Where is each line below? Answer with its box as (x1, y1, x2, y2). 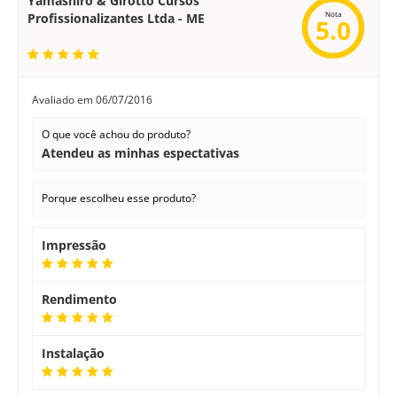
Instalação (42, 345, 105, 362)
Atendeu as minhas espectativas (42, 144, 239, 161)
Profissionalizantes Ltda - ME (27, 10, 205, 27)
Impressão (42, 237, 106, 253)
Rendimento (42, 291, 117, 307)
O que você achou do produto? (42, 127, 191, 142)
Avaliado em (32, 92, 96, 107)
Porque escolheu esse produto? (42, 191, 196, 206)
